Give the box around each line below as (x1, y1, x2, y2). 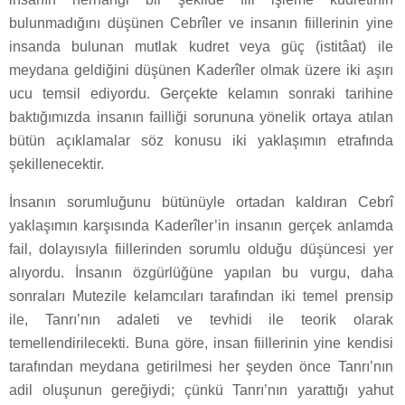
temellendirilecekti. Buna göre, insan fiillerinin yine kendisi (9, 334, 393, 351)
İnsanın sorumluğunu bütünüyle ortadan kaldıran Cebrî (9, 193, 393, 210)
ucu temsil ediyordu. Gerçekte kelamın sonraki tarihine (9, 85, 393, 101)
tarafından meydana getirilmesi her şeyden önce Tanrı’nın (9, 358, 393, 374)
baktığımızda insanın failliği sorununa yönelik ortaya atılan (9, 108, 393, 125)
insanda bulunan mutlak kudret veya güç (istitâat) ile (9, 38, 393, 54)
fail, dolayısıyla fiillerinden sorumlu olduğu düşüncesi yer (9, 240, 393, 257)
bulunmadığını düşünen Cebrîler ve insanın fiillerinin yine (9, 14, 393, 31)
